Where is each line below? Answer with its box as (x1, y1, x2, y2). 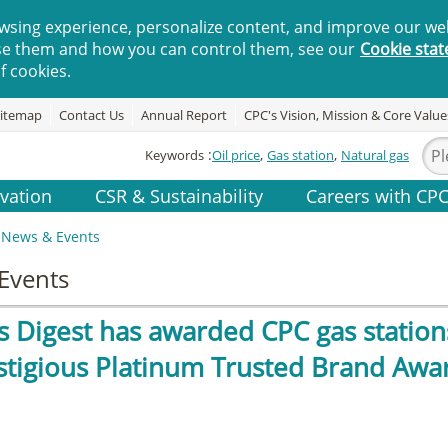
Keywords (145, 145, 204, 164)
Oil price (212, 146, 260, 165)
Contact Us (59, 106, 124, 125)
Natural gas (341, 146, 409, 165)
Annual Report (141, 106, 227, 125)
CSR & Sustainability (95, 183, 264, 208)
